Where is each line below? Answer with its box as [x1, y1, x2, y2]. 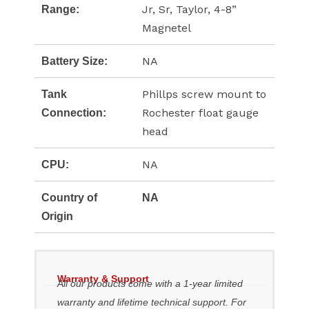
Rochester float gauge [142, 106, 259, 120]
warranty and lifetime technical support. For [57, 296, 246, 308]
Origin [41, 210, 73, 223]
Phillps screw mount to [142, 88, 266, 101]
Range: [41, 3, 79, 16]
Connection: [41, 107, 106, 119]
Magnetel [142, 21, 191, 35]
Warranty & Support [57, 273, 149, 285]
